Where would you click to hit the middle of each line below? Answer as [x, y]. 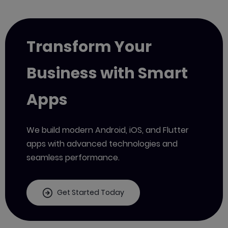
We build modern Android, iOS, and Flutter [108, 130]
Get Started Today [91, 193]
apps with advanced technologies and [102, 144]
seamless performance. [73, 158]
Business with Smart [107, 74]
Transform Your [89, 47]
